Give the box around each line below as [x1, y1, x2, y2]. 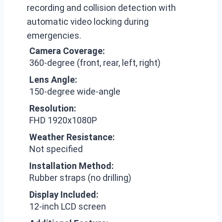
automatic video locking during [27, 16, 149, 27]
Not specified [29, 144, 83, 154]
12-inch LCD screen [29, 201, 106, 212]
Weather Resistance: [29, 132, 115, 142]
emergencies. [27, 30, 81, 41]
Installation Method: [29, 161, 114, 171]
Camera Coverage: [29, 46, 105, 56]
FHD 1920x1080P [29, 115, 97, 125]
